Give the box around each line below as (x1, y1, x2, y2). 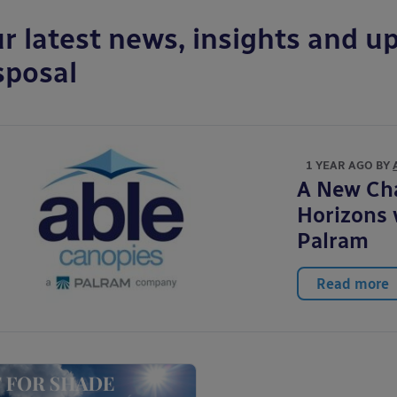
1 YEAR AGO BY (306, 159, 393, 172)
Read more (316, 276, 390, 292)
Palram (297, 228, 370, 253)
